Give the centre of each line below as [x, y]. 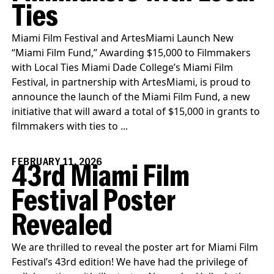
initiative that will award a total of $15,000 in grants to [136, 111]
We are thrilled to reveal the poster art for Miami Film [135, 247]
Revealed [62, 228]
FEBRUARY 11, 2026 [57, 163]
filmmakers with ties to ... [70, 126]
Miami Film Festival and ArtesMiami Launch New [123, 38]
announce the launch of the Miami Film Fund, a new [131, 96]
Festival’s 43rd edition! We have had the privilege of [130, 262]
